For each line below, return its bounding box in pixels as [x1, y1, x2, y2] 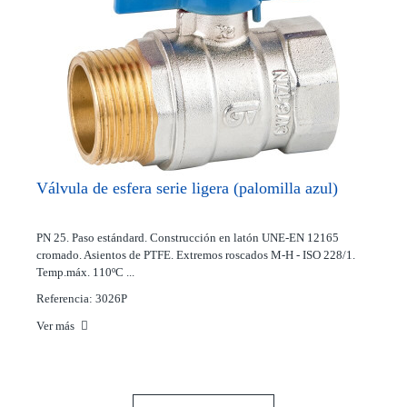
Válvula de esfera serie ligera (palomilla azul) [36, 179, 338, 197]
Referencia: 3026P [36, 292, 127, 305]
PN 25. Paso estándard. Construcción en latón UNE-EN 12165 [36, 231, 339, 244]
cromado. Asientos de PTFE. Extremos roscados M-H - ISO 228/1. [36, 248, 355, 262]
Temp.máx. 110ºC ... [36, 265, 134, 279]
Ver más [36, 319, 77, 333]
